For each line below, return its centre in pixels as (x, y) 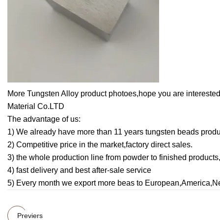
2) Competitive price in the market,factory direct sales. (100, 145)
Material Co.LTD (36, 107)
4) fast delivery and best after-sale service (79, 170)
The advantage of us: (44, 119)
